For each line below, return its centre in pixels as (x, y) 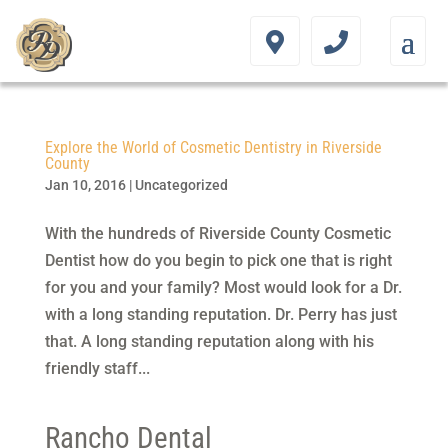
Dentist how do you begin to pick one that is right (218, 260)
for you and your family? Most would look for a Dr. (223, 287)
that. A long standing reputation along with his (209, 341)
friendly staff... (97, 368)
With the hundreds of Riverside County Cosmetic (217, 233)
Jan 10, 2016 (85, 185)
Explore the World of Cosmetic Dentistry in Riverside (213, 147)
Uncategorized (181, 185)
